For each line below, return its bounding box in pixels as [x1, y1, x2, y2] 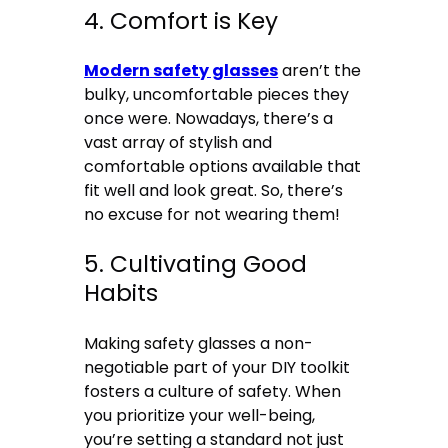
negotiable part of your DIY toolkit [84, 355, 351, 379]
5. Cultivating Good [84, 248, 308, 281]
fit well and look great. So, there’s [84, 179, 344, 203]
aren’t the [278, 59, 362, 83]
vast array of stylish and [84, 131, 273, 155]
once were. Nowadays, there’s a [84, 107, 334, 131]
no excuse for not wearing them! [84, 203, 341, 227]
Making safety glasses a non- [84, 331, 314, 355]
